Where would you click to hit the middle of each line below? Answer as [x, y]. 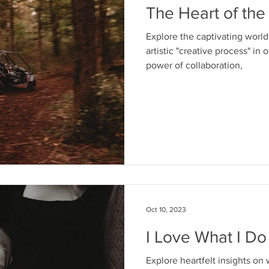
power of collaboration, [194, 65]
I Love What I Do [206, 237]
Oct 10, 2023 [166, 209]
